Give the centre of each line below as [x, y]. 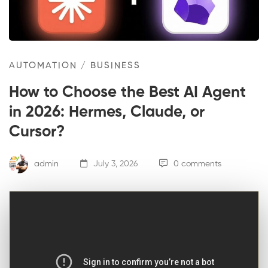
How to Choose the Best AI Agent [127, 93]
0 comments [197, 164]
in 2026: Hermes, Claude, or [107, 113]
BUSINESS [115, 66]
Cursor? [37, 133]
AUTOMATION [43, 66]
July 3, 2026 [114, 164]
